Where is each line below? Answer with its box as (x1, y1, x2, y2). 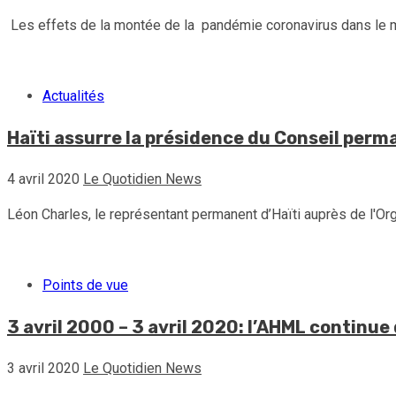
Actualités (42, 87, 104, 104)
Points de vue (42, 276, 128, 293)
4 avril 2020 (7, 170, 83, 187)
